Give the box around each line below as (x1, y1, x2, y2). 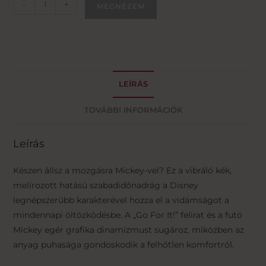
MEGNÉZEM (97, 2, 145, 11)
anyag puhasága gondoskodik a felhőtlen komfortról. (13, 239, 235, 251)
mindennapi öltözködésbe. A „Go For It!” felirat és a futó (13, 210, 243, 221)
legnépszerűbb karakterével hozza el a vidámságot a (13, 195, 230, 206)
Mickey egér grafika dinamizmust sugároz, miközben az (13, 224, 245, 236)
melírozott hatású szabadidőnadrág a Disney (13, 180, 199, 191)
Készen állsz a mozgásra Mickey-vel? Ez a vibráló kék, (13, 165, 232, 176)
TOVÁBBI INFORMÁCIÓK (84, 106, 182, 115)
